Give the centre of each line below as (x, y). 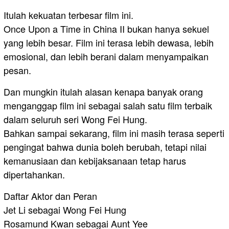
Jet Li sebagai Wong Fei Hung (65, 209)
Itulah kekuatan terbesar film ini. (68, 15)
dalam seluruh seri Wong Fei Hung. (75, 119)
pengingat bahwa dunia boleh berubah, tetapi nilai (105, 146)
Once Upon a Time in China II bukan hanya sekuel (106, 28)
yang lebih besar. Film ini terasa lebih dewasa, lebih (109, 42)
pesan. (17, 70)
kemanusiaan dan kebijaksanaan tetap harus (95, 160)
